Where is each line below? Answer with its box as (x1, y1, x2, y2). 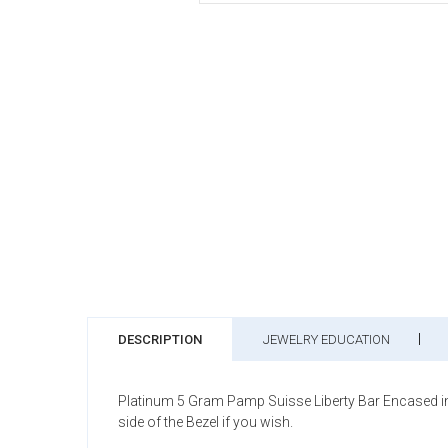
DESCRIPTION (118, 331, 202, 347)
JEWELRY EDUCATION (263, 331, 390, 347)
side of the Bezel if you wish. (118, 413, 293, 430)
